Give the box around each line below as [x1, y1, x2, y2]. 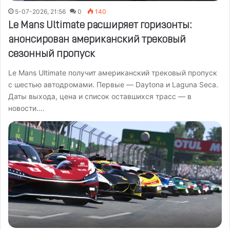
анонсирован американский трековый [8, 34, 186, 45]
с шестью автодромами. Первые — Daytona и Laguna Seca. [8, 80, 218, 89]
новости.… [8, 103, 45, 112]
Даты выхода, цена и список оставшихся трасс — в [8, 91, 191, 101]
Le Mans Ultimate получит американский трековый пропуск [8, 68, 217, 77]
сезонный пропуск [8, 49, 95, 60]
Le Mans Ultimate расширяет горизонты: [8, 20, 192, 31]
